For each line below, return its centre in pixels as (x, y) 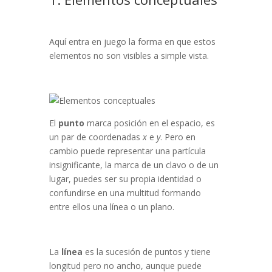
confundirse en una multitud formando (125, 193)
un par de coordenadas (94, 137)
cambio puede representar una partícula (127, 151)
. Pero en (178, 137)
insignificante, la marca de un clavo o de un (134, 165)
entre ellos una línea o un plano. (111, 207)
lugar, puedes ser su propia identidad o (125, 179)
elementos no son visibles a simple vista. (129, 56)
